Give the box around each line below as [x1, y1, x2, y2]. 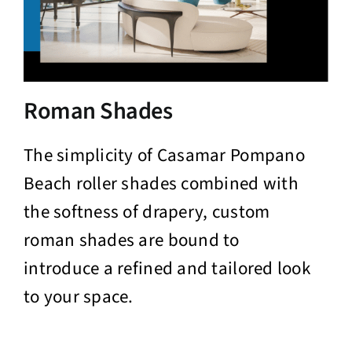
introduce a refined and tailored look [23, 255, 310, 282]
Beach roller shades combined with [23, 170, 299, 197]
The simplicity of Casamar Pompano [23, 142, 305, 169]
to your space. [23, 284, 134, 310]
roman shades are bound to [23, 227, 240, 254]
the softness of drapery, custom [23, 199, 270, 225]
